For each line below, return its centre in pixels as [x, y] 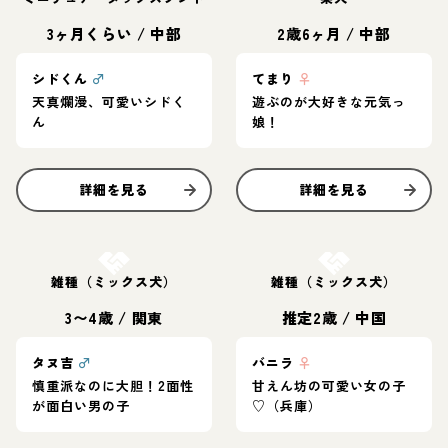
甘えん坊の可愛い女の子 [329, 386]
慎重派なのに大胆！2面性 [113, 386]
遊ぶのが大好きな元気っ [329, 102]
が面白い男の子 [81, 406]
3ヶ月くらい [89, 34]
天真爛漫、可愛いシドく [109, 102]
